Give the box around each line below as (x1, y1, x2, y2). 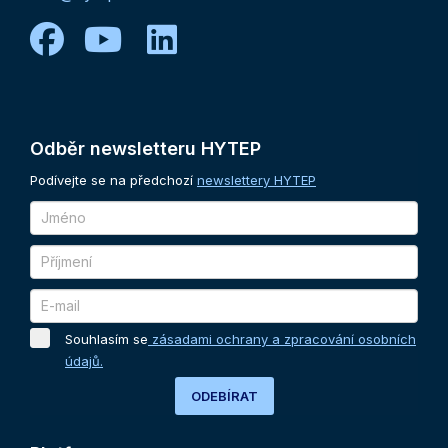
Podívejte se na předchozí (30, 171, 193, 188)
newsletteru (90, 137, 196, 159)
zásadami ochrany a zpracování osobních (148, 330, 416, 347)
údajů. (65, 352, 103, 369)
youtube (121, 17, 255, 59)
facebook (63, 17, 216, 59)
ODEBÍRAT (190, 387, 258, 404)
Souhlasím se (65, 330, 148, 347)
